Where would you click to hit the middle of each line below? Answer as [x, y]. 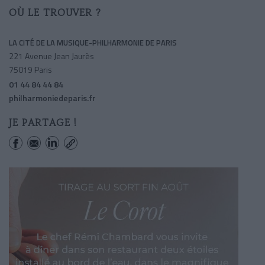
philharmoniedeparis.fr [52, 98]
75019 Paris [30, 69]
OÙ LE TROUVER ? [55, 12]
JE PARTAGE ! [43, 122]
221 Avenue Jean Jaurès [51, 56]
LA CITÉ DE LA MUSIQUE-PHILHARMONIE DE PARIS [93, 42]
